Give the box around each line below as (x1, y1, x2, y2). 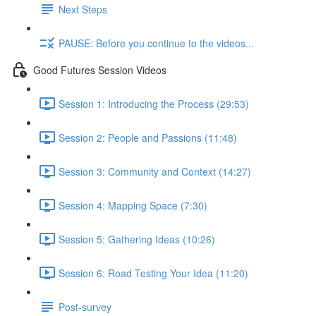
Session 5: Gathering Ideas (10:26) (59, 231, 215, 246)
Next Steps (59, 1, 107, 16)
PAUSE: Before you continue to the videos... (59, 35, 254, 50)
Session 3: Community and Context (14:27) (59, 164, 251, 178)
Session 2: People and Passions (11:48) (59, 130, 237, 145)
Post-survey (59, 299, 111, 314)
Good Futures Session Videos (33, 62, 166, 77)
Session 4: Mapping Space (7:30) (59, 197, 207, 212)
